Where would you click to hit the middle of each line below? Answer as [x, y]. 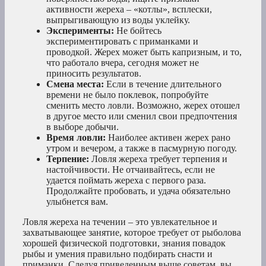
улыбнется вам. [77, 202]
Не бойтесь [138, 31]
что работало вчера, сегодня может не [123, 63]
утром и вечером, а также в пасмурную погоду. [142, 148]
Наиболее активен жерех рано [168, 138]
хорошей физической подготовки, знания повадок [124, 243]
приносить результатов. [94, 74]
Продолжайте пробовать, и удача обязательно [138, 191]
